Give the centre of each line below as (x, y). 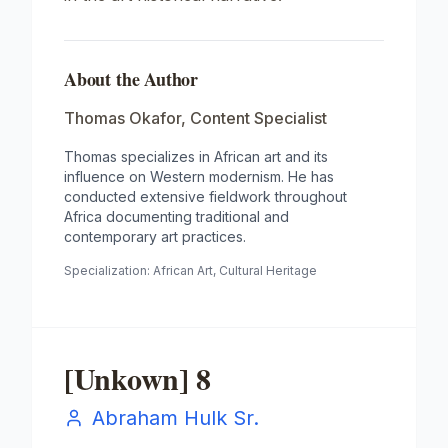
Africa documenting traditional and (176, 216)
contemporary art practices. (155, 236)
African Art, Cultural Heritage (235, 270)
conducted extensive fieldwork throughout (205, 196)
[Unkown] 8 (137, 378)
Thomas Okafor (122, 118)
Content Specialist (258, 118)
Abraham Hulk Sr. (175, 418)
